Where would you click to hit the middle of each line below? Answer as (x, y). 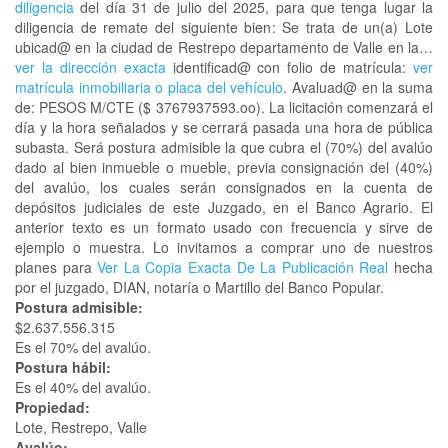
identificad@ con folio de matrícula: (289, 67)
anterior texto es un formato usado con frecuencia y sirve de (224, 227)
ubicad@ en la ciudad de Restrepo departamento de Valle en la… (224, 47)
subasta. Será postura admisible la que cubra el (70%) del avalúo (224, 147)
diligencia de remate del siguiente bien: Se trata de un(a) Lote (224, 27)
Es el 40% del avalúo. (83, 387)
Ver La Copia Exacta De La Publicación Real (243, 267)
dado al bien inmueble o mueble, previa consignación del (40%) (224, 167)
